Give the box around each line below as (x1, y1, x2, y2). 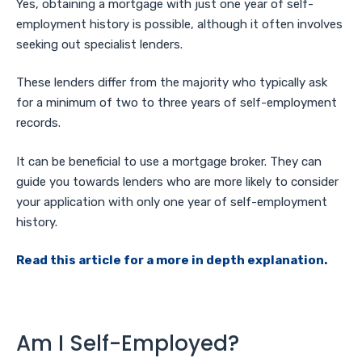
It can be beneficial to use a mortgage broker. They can (16, 154, 322, 169)
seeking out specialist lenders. (16, 36, 183, 52)
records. (16, 116, 61, 131)
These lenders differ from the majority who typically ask (16, 75, 327, 90)
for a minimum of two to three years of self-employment (16, 95, 337, 111)
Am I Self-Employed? (16, 328, 239, 358)
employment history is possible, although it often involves (16, 16, 343, 32)
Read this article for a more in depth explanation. (16, 253, 327, 268)
